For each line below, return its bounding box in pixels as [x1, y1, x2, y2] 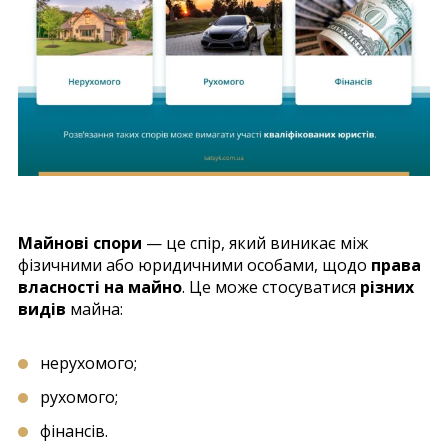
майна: [66, 297, 123, 320]
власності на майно [18, 275, 182, 298]
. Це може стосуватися [182, 275, 360, 298]
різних [360, 275, 414, 298]
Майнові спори [18, 231, 142, 254]
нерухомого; [40, 351, 137, 374]
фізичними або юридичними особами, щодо [18, 253, 371, 276]
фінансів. [40, 419, 108, 442]
